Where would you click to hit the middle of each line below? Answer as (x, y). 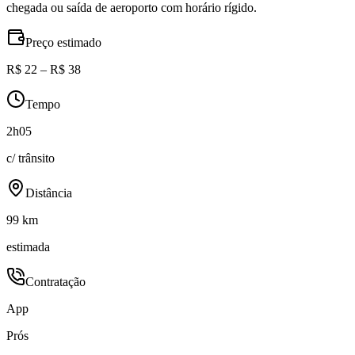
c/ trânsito (31, 158)
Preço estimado (63, 43)
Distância (49, 193)
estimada (28, 247)
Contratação (55, 282)
